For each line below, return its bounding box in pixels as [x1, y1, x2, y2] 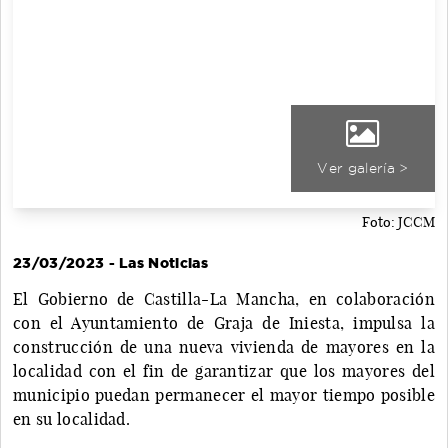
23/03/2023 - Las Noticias [13, 254, 208, 271]
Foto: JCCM [362, 212, 435, 231]
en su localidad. [13, 408, 131, 429]
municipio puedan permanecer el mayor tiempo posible [13, 384, 435, 405]
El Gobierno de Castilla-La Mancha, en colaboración [13, 288, 435, 309]
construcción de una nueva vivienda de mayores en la [13, 336, 435, 357]
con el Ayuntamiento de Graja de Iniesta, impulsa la [13, 312, 435, 333]
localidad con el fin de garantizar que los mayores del [13, 360, 435, 381]
